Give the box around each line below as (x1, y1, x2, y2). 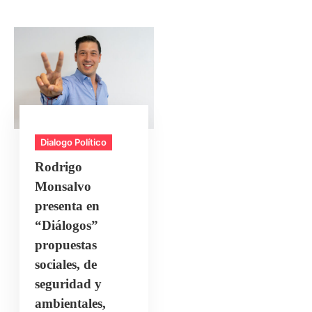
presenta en (35, 198, 100, 213)
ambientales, (35, 295, 107, 311)
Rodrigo (35, 159, 83, 174)
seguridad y (35, 276, 102, 291)
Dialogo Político (40, 136, 107, 148)
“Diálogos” (35, 217, 99, 233)
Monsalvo (35, 178, 92, 194)
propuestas (35, 237, 97, 252)
